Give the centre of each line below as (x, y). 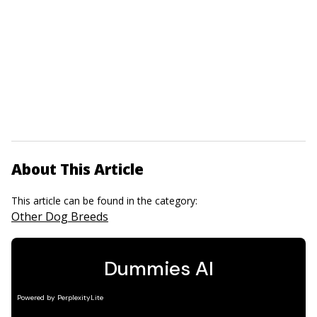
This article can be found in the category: (106, 201)
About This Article (77, 169)
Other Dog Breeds (60, 217)
